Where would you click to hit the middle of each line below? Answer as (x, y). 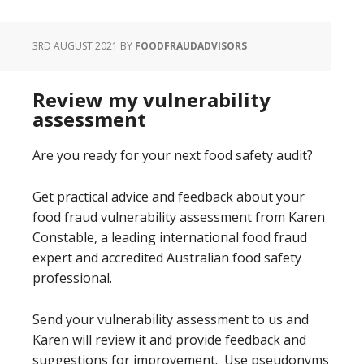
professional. (72, 277)
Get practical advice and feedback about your (169, 196)
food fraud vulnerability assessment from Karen (179, 217)
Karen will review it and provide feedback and (169, 339)
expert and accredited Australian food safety (167, 257)
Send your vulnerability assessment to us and (171, 319)
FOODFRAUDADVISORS (191, 45)
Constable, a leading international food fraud (170, 237)
